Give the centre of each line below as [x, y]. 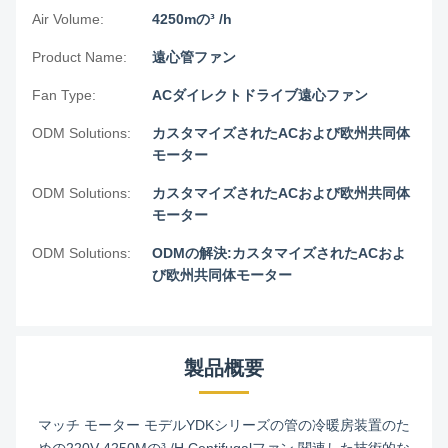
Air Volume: [68, 19]
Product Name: [79, 57]
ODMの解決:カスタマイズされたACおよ [279, 253]
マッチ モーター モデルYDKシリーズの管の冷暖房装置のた [224, 425]
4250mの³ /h [192, 19]
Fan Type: [64, 95]
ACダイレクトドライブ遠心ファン [260, 95]
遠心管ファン [194, 57]
